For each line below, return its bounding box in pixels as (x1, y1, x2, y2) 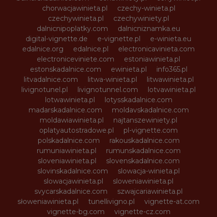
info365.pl (156, 64, 187, 74)
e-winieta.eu (150, 34, 191, 43)
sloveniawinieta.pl (37, 156, 96, 165)
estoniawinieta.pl (124, 54, 180, 63)
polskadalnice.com (37, 136, 100, 145)
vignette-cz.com (114, 207, 170, 216)
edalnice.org (22, 44, 63, 53)
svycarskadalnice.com (34, 186, 108, 196)
